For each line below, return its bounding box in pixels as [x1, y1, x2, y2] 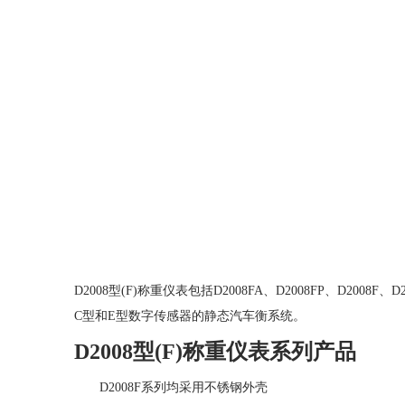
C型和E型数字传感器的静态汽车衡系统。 [74, 309, 306, 323]
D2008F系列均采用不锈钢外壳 [99, 381, 268, 394]
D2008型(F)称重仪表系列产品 [74, 340, 356, 363]
